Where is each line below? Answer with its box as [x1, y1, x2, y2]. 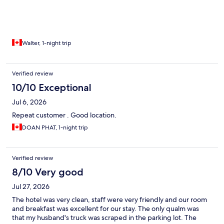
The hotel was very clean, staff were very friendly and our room [12, 195, 207, 204]
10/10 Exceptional [12, 81, 91, 94]
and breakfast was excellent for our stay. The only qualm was [12, 204, 199, 213]
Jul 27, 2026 [12, 182, 49, 191]
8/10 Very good [12, 166, 83, 178]
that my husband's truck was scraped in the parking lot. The [12, 213, 196, 222]
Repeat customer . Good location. [12, 110, 116, 120]
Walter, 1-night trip [22, 39, 71, 47]
